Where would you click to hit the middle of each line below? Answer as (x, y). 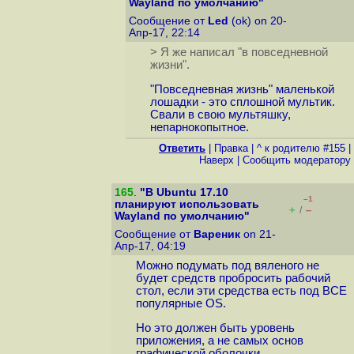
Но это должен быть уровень (215, 328)
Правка (231, 148)
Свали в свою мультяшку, (220, 115)
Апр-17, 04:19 (152, 246)
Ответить (182, 148)
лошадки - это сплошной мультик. (242, 102)
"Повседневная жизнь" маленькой (242, 90)
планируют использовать (187, 204)
